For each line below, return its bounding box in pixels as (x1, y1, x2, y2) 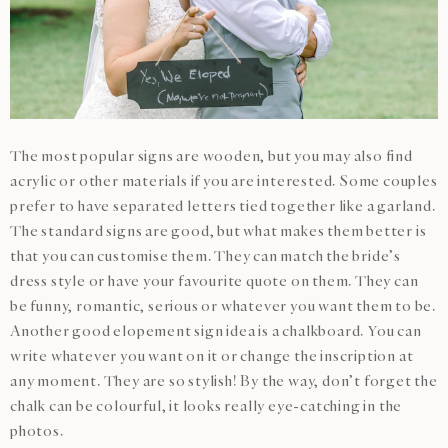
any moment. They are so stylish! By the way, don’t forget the (10, 372, 438, 389)
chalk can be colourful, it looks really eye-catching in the (10, 397, 403, 414)
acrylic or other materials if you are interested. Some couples (10, 172, 438, 189)
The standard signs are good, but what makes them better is (10, 222, 427, 239)
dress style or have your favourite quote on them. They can (10, 272, 419, 289)
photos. (10, 422, 64, 439)
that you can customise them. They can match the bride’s (10, 247, 401, 264)
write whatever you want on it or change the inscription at (10, 347, 414, 364)
